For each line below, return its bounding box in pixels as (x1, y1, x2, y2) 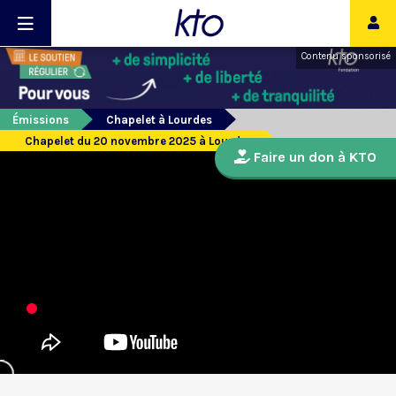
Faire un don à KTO (250, 148, 377, 166)
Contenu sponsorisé (301, 50, 391, 62)
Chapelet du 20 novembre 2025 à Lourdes (25, 134, 253, 148)
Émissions (12, 113, 69, 127)
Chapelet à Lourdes (106, 113, 212, 127)
